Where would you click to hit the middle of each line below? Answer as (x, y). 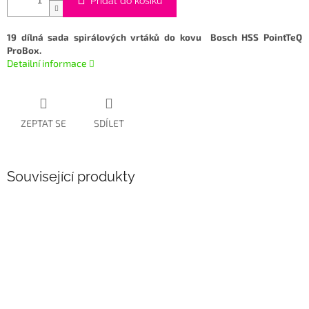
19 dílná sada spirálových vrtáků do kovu (107, 38)
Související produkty (71, 177)
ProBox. (26, 51)
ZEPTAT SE (43, 123)
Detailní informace (47, 63)
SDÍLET (109, 123)
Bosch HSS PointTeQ (254, 38)
